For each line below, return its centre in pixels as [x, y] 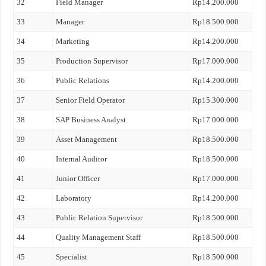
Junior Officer [78, 178]
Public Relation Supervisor [99, 218]
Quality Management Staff [99, 237]
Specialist [72, 257]
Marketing [73, 41]
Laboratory [74, 198]
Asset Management [87, 139]
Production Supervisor [92, 61]
